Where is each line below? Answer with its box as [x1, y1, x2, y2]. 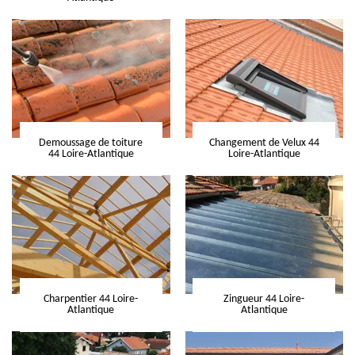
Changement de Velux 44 [208, 137, 319, 150]
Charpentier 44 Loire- [44, 293, 139, 306]
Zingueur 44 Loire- [223, 293, 305, 306]
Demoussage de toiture [39, 137, 143, 150]
